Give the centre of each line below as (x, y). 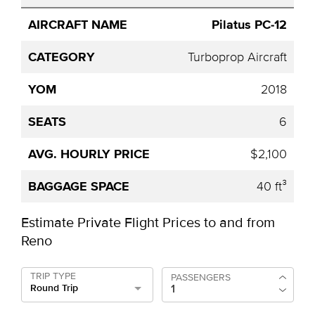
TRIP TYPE (53, 276)
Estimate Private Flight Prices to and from (148, 223)
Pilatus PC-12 (249, 24)
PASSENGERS (201, 277)
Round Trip (54, 288)
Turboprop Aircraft (237, 57)
